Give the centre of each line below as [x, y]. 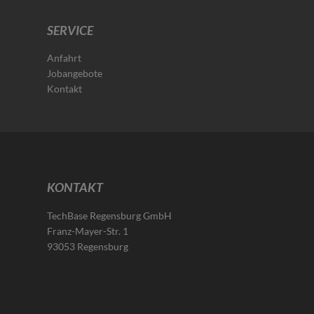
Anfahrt [64, 57]
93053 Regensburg [88, 246]
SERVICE [70, 30]
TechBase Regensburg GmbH [110, 215]
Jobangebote [75, 73]
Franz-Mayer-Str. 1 [88, 231]
